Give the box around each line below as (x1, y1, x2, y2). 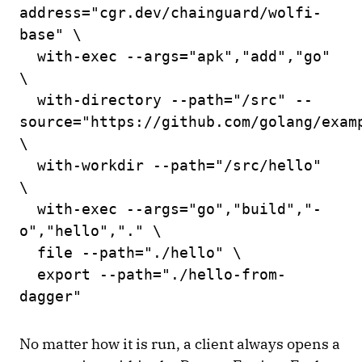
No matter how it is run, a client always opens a (19, 335, 340, 354)
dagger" (19, 288, 90, 305)
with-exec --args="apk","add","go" (19, 48, 330, 65)
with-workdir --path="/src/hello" (19, 157, 322, 175)
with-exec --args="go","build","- (19, 200, 322, 218)
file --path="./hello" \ (19, 244, 250, 262)
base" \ (19, 26, 90, 44)
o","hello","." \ (19, 222, 170, 240)
